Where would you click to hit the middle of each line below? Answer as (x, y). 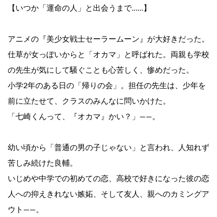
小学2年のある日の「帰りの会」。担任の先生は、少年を (107, 85)
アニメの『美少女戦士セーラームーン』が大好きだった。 (108, 39)
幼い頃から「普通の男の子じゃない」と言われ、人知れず (108, 147)
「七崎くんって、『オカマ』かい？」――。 (84, 116)
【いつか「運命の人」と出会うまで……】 (79, 8)
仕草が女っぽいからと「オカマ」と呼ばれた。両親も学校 (108, 54)
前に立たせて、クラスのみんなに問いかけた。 (89, 101)
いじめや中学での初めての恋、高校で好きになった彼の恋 (108, 178)
